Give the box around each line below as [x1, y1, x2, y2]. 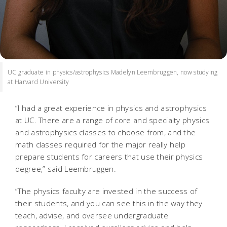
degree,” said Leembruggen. [15, 164, 116, 174]
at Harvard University [8, 78, 69, 87]
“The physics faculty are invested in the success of [15, 186, 198, 197]
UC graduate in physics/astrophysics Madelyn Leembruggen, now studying [8, 68, 218, 77]
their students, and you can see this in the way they [15, 198, 203, 209]
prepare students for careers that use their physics [15, 152, 203, 162]
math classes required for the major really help [15, 139, 186, 150]
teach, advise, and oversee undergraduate [15, 210, 168, 221]
